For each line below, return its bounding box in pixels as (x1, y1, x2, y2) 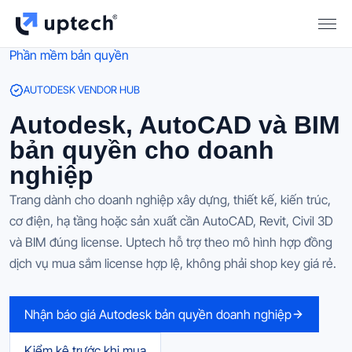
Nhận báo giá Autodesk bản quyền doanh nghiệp (24, 306, 291, 322)
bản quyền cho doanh (9, 136, 274, 164)
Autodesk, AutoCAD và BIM (9, 111, 340, 139)
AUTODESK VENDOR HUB (24, 83, 140, 96)
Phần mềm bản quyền (9, 47, 129, 63)
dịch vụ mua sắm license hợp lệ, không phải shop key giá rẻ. (9, 255, 336, 271)
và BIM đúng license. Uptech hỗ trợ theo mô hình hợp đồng (9, 233, 332, 250)
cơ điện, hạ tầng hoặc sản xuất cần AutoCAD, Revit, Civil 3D (9, 212, 333, 229)
